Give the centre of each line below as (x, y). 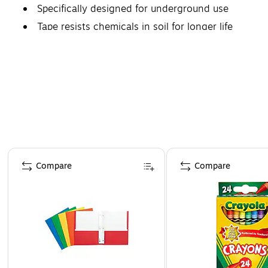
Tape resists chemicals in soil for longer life (135, 27)
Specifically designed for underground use (133, 9)
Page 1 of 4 (29, 153)
